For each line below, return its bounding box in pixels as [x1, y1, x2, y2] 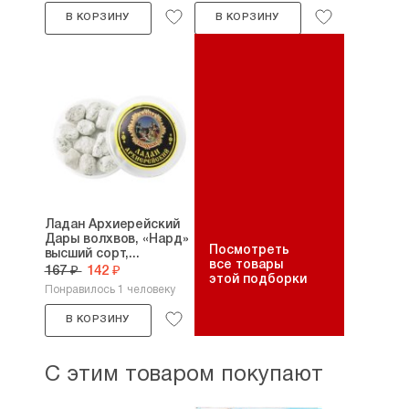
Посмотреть [208, 245, 289, 257]
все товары [208, 259, 283, 271]
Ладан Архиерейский [44, 219, 180, 231]
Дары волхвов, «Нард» [44, 234, 189, 246]
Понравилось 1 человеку [44, 285, 175, 295]
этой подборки [208, 274, 307, 286]
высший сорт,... [44, 248, 141, 260]
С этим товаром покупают [44, 365, 323, 385]
